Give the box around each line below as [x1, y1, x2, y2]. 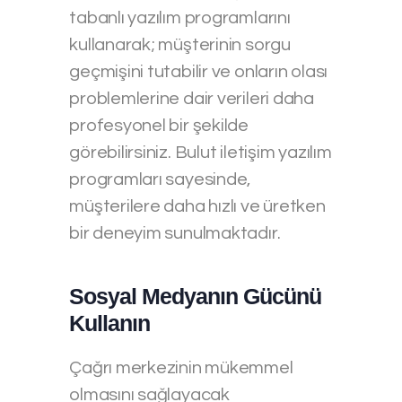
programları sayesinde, [69, 170, 251, 188]
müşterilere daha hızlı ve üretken [69, 197, 326, 215]
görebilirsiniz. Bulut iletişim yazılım [69, 143, 332, 162]
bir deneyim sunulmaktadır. [69, 223, 281, 242]
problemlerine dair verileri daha [69, 89, 314, 108]
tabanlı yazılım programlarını [69, 8, 291, 27]
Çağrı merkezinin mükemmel [69, 358, 293, 377]
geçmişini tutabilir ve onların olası [69, 62, 328, 81]
